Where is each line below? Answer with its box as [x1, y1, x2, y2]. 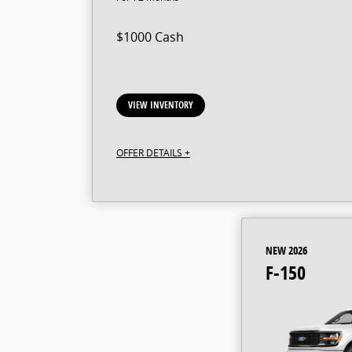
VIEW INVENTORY [128, 97, 193, 112]
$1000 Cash [116, 27, 184, 46]
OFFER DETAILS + [116, 145, 190, 159]
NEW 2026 [266, 242, 307, 258]
